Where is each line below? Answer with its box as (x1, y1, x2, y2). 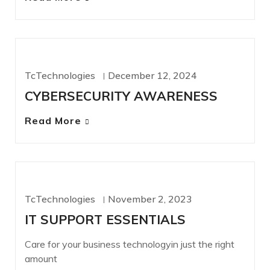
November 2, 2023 (108, 193, 192, 206)
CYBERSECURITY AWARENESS (25, 88, 218, 104)
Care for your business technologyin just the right (25, 238, 234, 251)
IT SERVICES (43, 186, 80, 194)
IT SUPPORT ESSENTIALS (25, 212, 186, 228)
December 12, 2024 (108, 69, 197, 82)
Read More (25, 115, 81, 127)
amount (25, 253, 57, 265)
